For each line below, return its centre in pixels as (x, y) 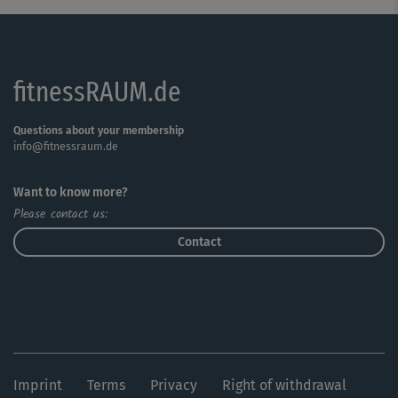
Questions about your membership (99, 131)
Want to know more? (71, 192)
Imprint (38, 385)
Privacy (174, 385)
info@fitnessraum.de (66, 147)
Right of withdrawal (284, 385)
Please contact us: (60, 214)
